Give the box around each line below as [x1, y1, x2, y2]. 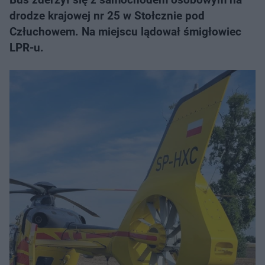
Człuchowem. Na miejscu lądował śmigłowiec [9, 25, 241, 38]
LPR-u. [9, 41, 44, 54]
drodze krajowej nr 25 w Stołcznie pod [9, 9, 205, 22]
